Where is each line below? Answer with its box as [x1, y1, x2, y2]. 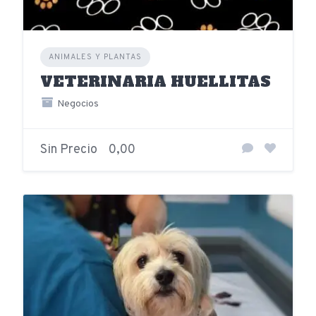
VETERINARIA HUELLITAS [40, 71, 271, 92]
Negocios [54, 97, 99, 110]
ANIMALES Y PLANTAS [49, 51, 142, 62]
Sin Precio [40, 141, 97, 158]
